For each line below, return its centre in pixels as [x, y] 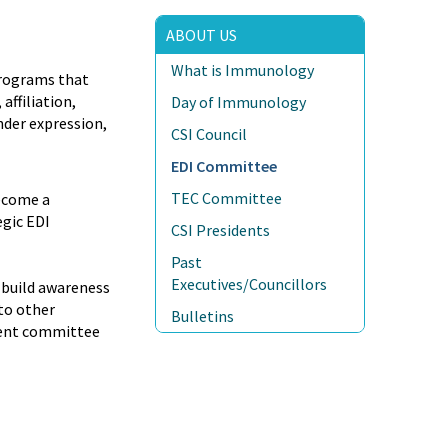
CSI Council [209, 134]
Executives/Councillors [249, 284]
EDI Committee [224, 166]
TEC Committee [227, 198]
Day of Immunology [239, 102]
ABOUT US [202, 35]
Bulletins [203, 316]
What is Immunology [243, 70]
